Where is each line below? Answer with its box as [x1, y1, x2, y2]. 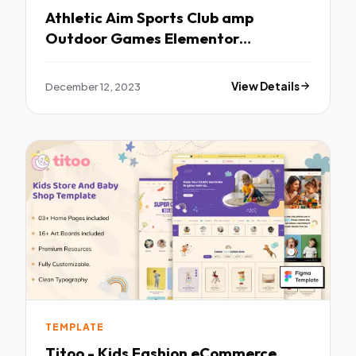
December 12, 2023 [45, 79, 141, 93]
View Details [231, 79, 300, 93]
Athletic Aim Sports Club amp [45, 8, 137, 28]
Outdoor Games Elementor [45, 29, 239, 48]
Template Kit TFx [45, 49, 169, 69]
